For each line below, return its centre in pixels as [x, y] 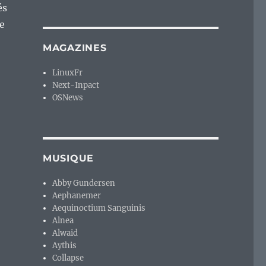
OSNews [68, 98]
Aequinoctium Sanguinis [99, 208]
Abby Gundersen [84, 183]
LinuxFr [68, 73]
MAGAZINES [75, 48]
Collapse [68, 258]
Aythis [65, 246]
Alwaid [65, 233]
